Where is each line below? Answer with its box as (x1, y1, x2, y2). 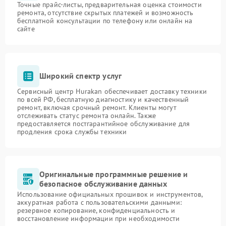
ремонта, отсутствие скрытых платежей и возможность (17, 8, 194, 17)
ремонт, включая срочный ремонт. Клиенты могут (17, 102, 177, 112)
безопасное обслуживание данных (39, 178, 167, 189)
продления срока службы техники (17, 127, 127, 136)
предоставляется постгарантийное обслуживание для (17, 119, 190, 128)
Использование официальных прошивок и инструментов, (17, 189, 203, 199)
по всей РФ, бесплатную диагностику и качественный (17, 94, 189, 104)
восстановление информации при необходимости (17, 213, 180, 223)
